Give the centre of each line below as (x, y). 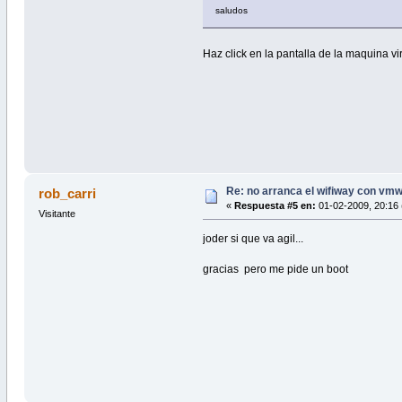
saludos (232, 10)
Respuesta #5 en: (275, 205)
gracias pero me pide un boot (276, 269)
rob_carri (68, 193)
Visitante (57, 213)
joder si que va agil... (253, 238)
